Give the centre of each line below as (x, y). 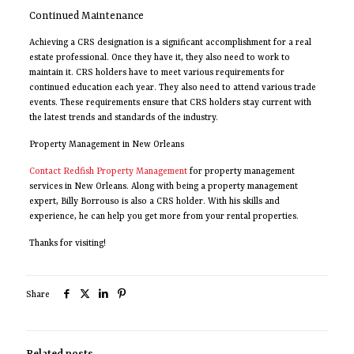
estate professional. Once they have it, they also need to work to (159, 58)
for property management (241, 172)
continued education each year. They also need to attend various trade (172, 88)
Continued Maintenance (86, 17)
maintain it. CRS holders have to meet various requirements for (156, 73)
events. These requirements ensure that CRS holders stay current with (170, 104)
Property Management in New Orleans (106, 145)
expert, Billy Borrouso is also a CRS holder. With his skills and (154, 202)
